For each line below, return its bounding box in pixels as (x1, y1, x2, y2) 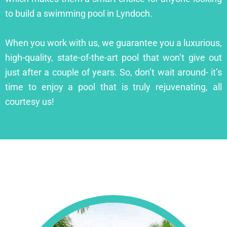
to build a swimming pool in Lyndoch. (5, 8, 153, 19)
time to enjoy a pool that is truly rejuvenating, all (5, 81, 222, 92)
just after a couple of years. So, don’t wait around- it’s (5, 66, 222, 78)
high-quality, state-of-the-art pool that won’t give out (5, 52, 222, 63)
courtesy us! (5, 96, 54, 107)
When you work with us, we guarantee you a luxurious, (5, 37, 222, 48)
